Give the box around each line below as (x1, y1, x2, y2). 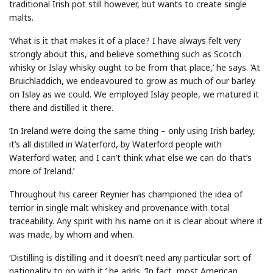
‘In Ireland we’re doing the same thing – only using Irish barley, (9, 124, 255, 136)
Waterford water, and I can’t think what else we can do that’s (9, 151, 252, 163)
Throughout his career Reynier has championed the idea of (9, 188, 243, 200)
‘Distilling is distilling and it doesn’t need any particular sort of (9, 251, 251, 263)
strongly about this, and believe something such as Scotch (9, 48, 241, 60)
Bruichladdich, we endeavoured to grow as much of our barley (9, 74, 255, 87)
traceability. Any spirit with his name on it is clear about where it (9, 214, 263, 227)
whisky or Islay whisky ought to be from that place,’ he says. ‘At (9, 61, 260, 73)
